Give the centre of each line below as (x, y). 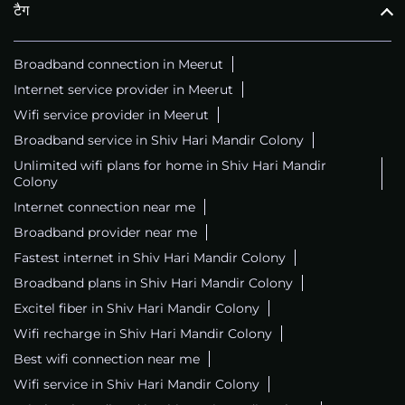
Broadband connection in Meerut (118, 65)
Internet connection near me (104, 207)
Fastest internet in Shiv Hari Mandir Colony (150, 258)
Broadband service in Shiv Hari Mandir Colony (159, 141)
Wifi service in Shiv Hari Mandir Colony (137, 385)
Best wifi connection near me (107, 359)
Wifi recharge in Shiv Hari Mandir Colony (143, 334)
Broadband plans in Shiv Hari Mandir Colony (153, 283)
